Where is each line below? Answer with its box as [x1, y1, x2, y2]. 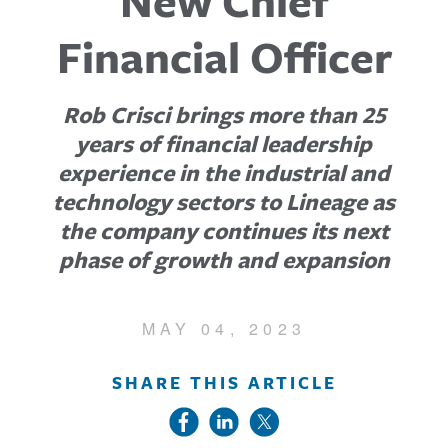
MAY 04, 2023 [141, 317, 307, 340]
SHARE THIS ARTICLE [111, 371, 337, 395]
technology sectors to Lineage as [53, 186, 395, 217]
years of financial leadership [76, 128, 372, 159]
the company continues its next [59, 215, 389, 246]
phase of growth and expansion [58, 244, 390, 275]
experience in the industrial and [58, 157, 390, 188]
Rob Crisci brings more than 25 [62, 99, 386, 130]
